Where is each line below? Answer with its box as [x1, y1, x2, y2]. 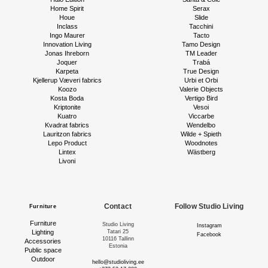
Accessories [25, 237, 61, 245]
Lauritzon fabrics [42, 130, 92, 138]
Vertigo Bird [184, 95, 218, 102]
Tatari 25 [107, 229, 129, 234]
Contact [103, 202, 132, 211]
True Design [183, 68, 219, 75]
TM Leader [185, 50, 217, 57]
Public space [24, 246, 62, 254]
